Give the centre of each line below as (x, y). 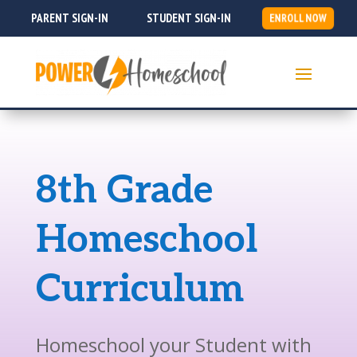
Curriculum (139, 290)
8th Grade (124, 191)
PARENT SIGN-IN (69, 18)
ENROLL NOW (298, 18)
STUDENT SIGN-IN (188, 18)
